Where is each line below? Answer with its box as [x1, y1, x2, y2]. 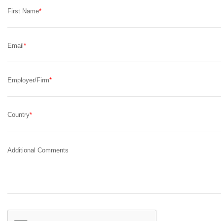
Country [7, 110, 30, 118]
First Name [7, 7, 39, 15]
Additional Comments [7, 146, 69, 154]
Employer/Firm [7, 76, 49, 84]
